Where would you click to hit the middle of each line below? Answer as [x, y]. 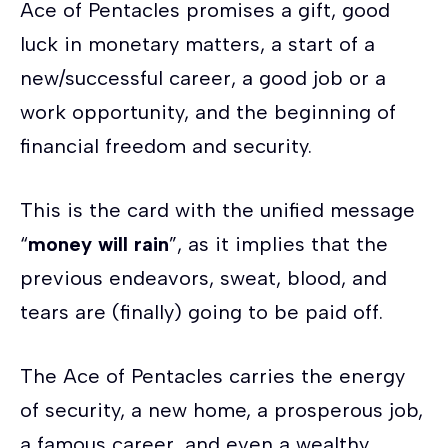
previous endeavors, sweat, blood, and [203, 277]
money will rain [98, 243]
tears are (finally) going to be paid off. [204, 311]
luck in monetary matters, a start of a [197, 43]
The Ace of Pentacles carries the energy [212, 375]
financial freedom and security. [166, 145]
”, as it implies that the [278, 243]
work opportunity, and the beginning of [208, 111]
